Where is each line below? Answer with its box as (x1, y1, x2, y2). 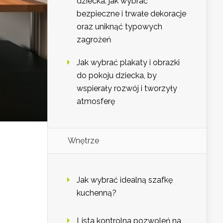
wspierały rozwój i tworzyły (77, 84, 177, 94)
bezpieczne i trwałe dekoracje (77, 9, 186, 19)
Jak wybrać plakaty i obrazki (77, 58, 180, 68)
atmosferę (77, 97, 115, 107)
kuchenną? (77, 188, 116, 198)
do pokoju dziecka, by (77, 71, 157, 81)
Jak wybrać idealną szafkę (77, 175, 173, 185)
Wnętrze (68, 136, 99, 146)
